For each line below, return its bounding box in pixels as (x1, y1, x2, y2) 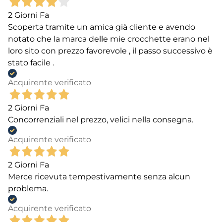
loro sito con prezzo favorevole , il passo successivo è (8, 46, 213, 55)
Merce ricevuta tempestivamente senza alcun (8, 171, 190, 181)
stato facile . (8, 57, 54, 67)
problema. (8, 183, 48, 193)
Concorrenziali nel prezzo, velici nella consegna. (8, 114, 193, 124)
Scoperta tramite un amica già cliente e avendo (8, 22, 195, 32)
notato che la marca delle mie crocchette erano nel (8, 34, 210, 44)
